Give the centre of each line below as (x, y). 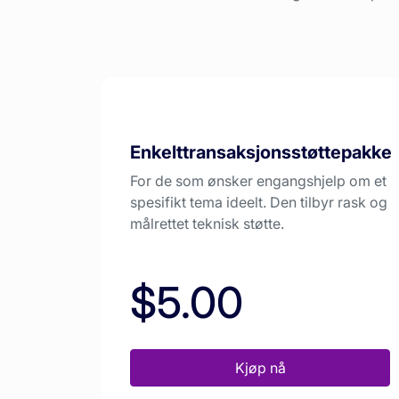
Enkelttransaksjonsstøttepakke (261, 153)
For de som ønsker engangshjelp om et (258, 181)
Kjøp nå (260, 368)
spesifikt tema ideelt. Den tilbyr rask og (259, 203)
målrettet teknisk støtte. (207, 224)
